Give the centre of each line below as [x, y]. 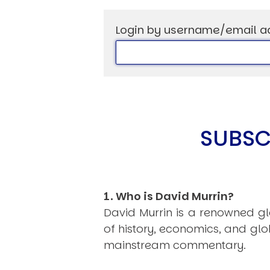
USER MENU [61, 86]
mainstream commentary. [175, 245]
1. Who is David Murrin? [169, 196]
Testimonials [70, 109]
